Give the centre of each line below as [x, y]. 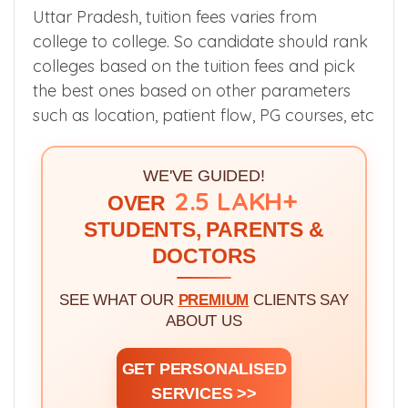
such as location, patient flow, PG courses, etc [204, 115]
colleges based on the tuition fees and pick [194, 66]
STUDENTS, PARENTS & [204, 229]
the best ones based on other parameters [192, 90]
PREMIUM [214, 300]
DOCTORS [204, 256]
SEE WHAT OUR [119, 300]
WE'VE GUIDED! [204, 175]
